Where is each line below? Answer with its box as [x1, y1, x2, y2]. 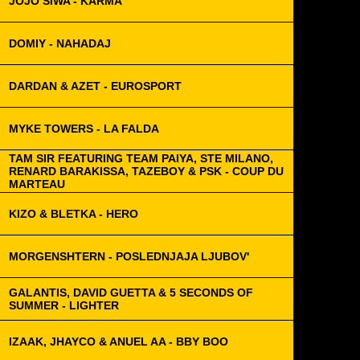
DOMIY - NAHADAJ [9, 37, 111, 50]
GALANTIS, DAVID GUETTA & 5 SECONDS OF [9, 286, 253, 299]
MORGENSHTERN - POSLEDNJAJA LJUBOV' [9, 250, 249, 263]
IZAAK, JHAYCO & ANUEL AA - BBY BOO [9, 335, 228, 348]
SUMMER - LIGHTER [9, 299, 119, 312]
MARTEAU [9, 178, 65, 190]
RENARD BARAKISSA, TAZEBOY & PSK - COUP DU [9, 165, 284, 178]
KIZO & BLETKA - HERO [9, 207, 138, 220]
